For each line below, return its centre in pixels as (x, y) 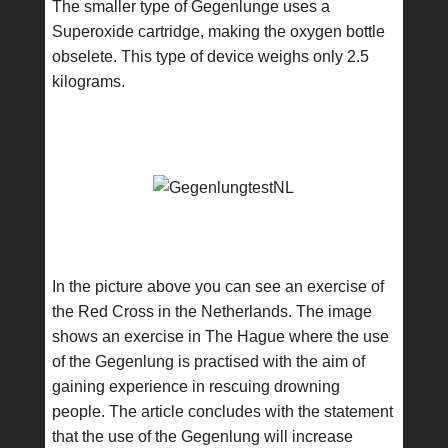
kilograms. (88, 81)
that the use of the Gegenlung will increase (202, 436)
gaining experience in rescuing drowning (195, 386)
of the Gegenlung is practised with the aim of (208, 361)
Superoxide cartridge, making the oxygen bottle (218, 31)
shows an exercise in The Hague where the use (220, 336)
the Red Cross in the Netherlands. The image (211, 311)
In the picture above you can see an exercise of (217, 286)
